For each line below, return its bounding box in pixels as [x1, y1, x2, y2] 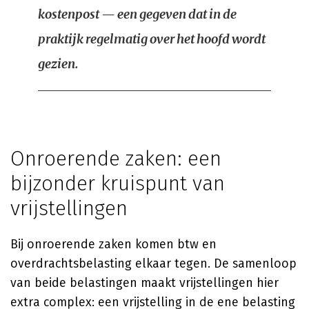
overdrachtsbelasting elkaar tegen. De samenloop [10, 256, 297, 271]
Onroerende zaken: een [10, 146, 221, 171]
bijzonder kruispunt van [10, 171, 225, 196]
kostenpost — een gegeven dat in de [38, 6, 237, 22]
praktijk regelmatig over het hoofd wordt [38, 31, 266, 47]
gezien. [38, 56, 79, 72]
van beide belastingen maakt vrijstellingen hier [10, 275, 279, 290]
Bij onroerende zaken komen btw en [10, 237, 217, 252]
